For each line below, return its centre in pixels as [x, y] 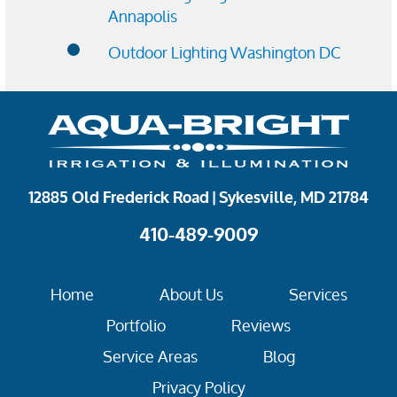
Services [318, 295]
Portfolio [136, 326]
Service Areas [150, 357]
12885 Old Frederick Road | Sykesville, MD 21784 [198, 198]
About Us [191, 295]
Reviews [261, 326]
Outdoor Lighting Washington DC [224, 52]
